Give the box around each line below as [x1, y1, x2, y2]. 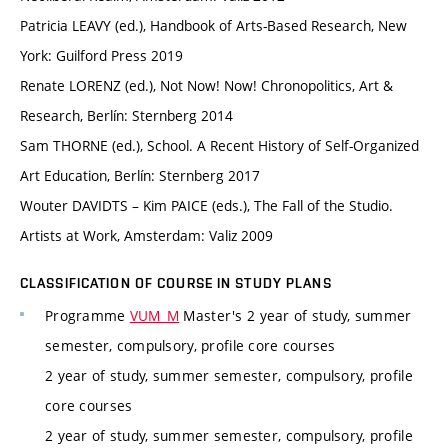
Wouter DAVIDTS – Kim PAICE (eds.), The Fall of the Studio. [20, 196, 393, 216]
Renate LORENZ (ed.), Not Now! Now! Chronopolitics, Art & [20, 76, 393, 96]
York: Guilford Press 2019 [20, 46, 183, 66]
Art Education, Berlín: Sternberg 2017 [20, 166, 260, 186]
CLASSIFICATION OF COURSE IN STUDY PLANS [20, 275, 332, 292]
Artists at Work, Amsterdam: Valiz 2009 [20, 226, 273, 246]
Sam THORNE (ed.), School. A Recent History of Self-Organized [20, 136, 419, 156]
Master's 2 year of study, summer [179, 306, 412, 326]
